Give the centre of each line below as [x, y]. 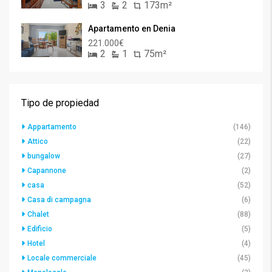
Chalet [38, 214]
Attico [38, 141]
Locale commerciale [62, 258]
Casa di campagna [59, 199]
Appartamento [52, 127]
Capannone [47, 170]
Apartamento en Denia [132, 28]
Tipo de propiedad [60, 103]
